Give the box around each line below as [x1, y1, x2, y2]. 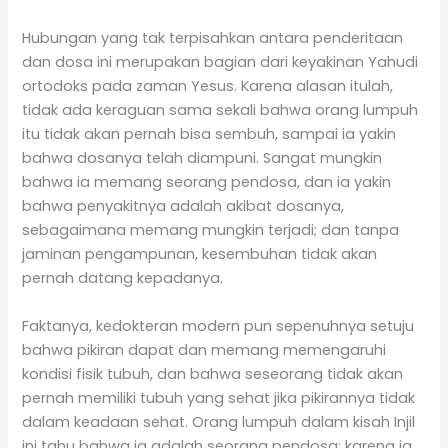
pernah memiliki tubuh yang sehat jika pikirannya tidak [22, 387, 416, 408]
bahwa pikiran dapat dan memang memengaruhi [22, 339, 387, 360]
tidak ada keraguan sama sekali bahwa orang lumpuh [22, 100, 419, 121]
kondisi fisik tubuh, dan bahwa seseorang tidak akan [22, 363, 404, 384]
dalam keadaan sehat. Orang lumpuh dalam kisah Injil [22, 411, 416, 432]
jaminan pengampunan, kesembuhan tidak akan [22, 244, 378, 265]
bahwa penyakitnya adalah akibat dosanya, [22, 196, 345, 217]
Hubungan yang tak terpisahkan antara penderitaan [22, 28, 404, 49]
